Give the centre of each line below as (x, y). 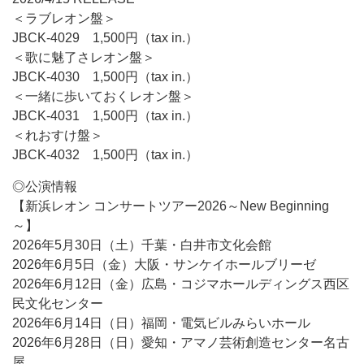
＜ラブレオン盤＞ (64, 18)
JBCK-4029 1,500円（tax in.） (105, 38)
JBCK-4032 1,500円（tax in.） (105, 155)
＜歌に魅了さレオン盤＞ (84, 57)
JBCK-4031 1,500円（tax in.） (105, 116)
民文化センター (58, 303)
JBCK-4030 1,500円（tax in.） (105, 77)
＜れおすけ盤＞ (58, 135)
